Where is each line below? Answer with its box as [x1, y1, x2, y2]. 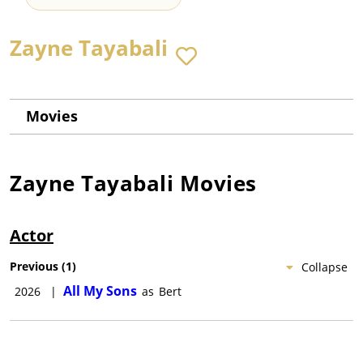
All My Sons [63, 282, 137, 301]
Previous [10, 258, 58, 275]
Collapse [301, 259, 348, 275]
